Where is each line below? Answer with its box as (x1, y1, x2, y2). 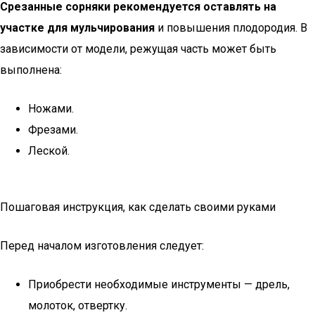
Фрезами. (28, 123, 78, 136)
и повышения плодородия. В (155, 21, 307, 34)
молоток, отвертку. (28, 299, 127, 312)
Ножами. (28, 102, 74, 115)
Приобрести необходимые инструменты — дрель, (28, 278, 290, 291)
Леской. (28, 144, 70, 157)
